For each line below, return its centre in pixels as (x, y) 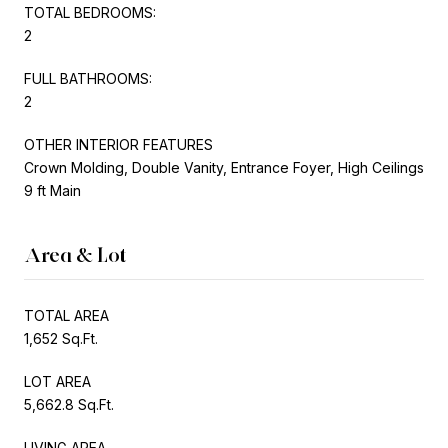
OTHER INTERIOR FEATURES (118, 144)
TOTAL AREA (66, 315)
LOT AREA (57, 381)
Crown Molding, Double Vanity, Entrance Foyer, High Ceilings (224, 167)
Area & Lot (75, 254)
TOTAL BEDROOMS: (90, 12)
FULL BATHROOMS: (88, 78)
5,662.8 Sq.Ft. (69, 404)
